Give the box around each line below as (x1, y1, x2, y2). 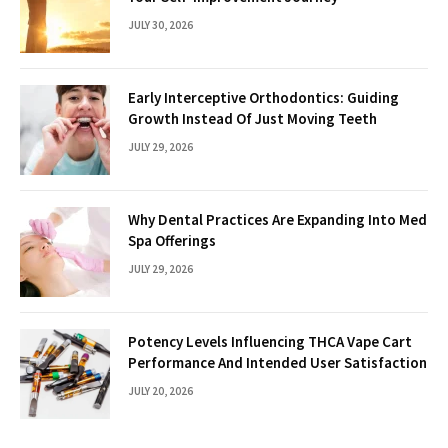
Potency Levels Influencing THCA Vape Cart (128, 331, 412, 351)
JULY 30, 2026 (128, 17, 193, 32)
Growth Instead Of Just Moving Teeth (128, 108, 377, 128)
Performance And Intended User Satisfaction (128, 352, 427, 372)
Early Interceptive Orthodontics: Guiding (128, 87, 399, 107)
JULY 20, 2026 (128, 383, 193, 398)
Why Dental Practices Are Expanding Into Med (128, 209, 427, 229)
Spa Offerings (128, 230, 216, 250)
